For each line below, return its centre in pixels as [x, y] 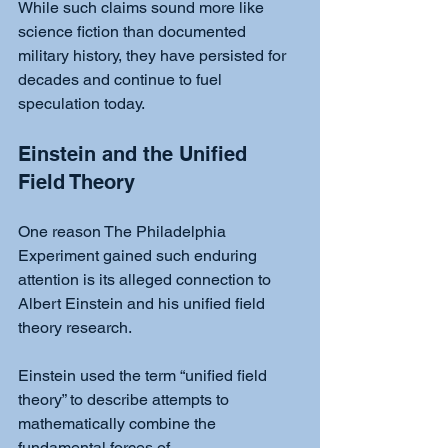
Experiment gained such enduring [139, 255]
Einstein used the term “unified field [144, 375]
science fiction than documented [134, 31]
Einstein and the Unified [135, 153]
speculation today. [81, 103]
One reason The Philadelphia [124, 231]
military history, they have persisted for [154, 55]
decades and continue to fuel [122, 79]
